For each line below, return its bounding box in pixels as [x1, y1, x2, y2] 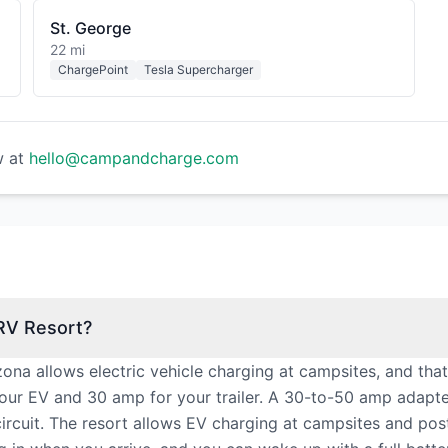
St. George [50, 18, 132, 38]
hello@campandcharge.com [29, 148, 239, 168]
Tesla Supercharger [144, 62, 254, 77]
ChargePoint [58, 62, 129, 77]
